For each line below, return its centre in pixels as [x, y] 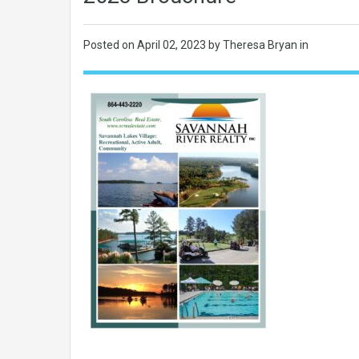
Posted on [110, 45]
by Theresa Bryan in [258, 45]
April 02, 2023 [173, 45]
